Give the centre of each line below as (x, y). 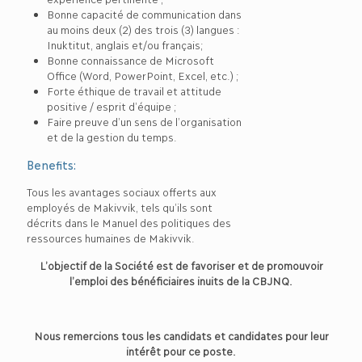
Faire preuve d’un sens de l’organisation (144, 121)
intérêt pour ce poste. (181, 351)
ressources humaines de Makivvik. (111, 238)
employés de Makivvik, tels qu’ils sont (119, 207)
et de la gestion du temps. (112, 137)
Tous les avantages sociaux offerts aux (121, 192)
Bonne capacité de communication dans (144, 14)
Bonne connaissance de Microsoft (130, 60)
